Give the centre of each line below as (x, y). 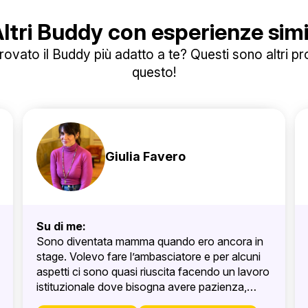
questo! (154, 72)
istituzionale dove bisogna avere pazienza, (141, 287)
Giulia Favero (145, 156)
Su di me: (61, 226)
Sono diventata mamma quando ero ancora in (150, 241)
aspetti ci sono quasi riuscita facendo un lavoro (153, 272)
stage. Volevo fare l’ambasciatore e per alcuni (148, 256)
